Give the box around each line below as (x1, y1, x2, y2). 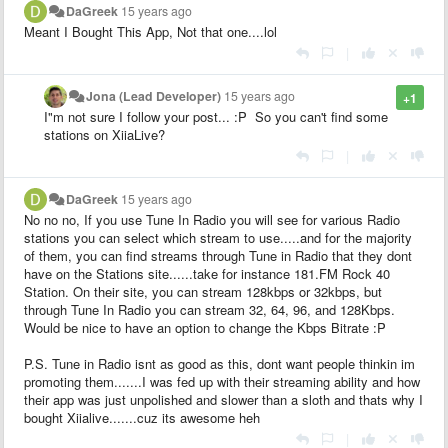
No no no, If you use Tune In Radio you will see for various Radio (24, 209, 400, 229)
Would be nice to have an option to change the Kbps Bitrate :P (24, 317, 386, 337)
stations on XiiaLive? (44, 124, 165, 144)
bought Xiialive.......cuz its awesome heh (24, 407, 260, 427)
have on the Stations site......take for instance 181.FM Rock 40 (24, 263, 390, 283)
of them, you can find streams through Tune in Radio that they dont (24, 245, 412, 265)
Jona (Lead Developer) (86, 86, 222, 105)
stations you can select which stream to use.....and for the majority (24, 227, 412, 247)
